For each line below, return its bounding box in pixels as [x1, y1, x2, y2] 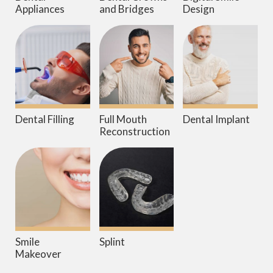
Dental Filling [15, 113, 74, 126]
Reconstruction [99, 125, 170, 138]
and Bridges [99, 2, 154, 16]
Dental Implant [183, 113, 250, 126]
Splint [99, 235, 125, 249]
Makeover [15, 247, 62, 261]
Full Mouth [99, 113, 147, 126]
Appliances [15, 2, 65, 16]
